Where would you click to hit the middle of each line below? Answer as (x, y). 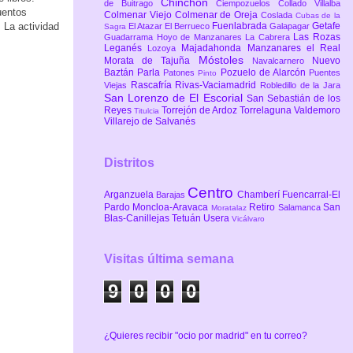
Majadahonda (214, 48)
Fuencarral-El (311, 194)
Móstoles (225, 59)
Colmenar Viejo (139, 15)
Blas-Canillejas (138, 218)
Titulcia (148, 110)
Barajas (172, 194)
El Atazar (147, 26)
